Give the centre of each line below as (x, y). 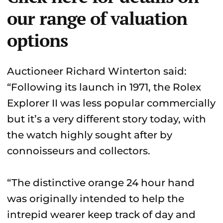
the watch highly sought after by (90, 135)
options (37, 40)
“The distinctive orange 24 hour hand (101, 183)
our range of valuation (97, 18)
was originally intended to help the (96, 199)
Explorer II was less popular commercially (111, 103)
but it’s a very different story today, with (107, 119)
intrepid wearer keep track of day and (101, 215)
